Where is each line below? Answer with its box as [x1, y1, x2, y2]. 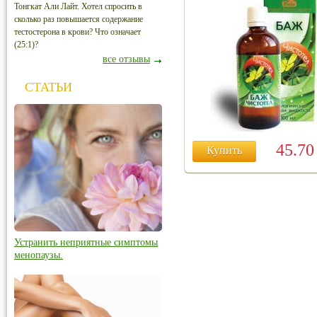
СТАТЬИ [25, 80, 72, 94]
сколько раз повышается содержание [14, 14, 143, 24]
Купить [207, 144, 242, 156]
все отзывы [103, 54, 150, 64]
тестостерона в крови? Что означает [14, 27, 141, 37]
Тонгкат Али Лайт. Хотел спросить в [14, 1, 142, 11]
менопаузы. [14, 250, 63, 260]
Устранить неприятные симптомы [14, 237, 158, 248]
